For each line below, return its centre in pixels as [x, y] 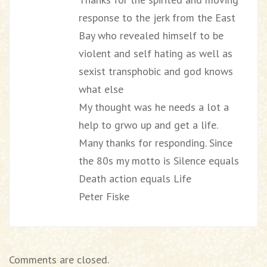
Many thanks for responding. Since [156, 143]
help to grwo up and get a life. [148, 125]
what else [101, 89]
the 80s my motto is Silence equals [159, 161]
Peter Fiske [104, 196]
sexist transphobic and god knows [156, 71]
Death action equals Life [135, 178]
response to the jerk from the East [157, 18]
